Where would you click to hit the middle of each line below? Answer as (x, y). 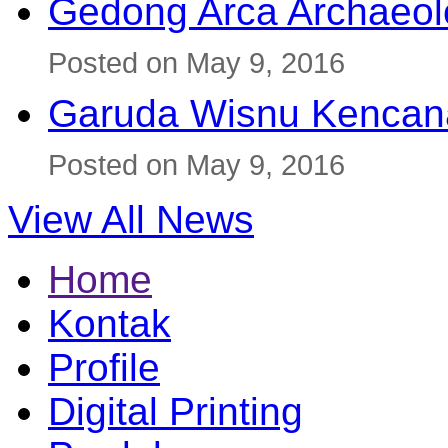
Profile (104, 367)
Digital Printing (175, 411)
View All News (131, 219)
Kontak (109, 323)
